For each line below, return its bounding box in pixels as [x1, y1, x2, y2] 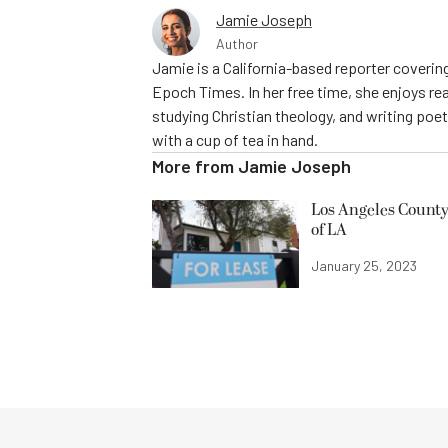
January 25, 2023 [311, 257, 417, 274]
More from [152, 154, 238, 177]
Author [216, 34, 258, 52]
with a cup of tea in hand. [152, 129, 318, 149]
